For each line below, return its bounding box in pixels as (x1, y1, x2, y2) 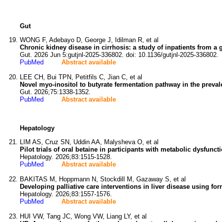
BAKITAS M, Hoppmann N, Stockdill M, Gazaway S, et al (20, 175, 186, 183)
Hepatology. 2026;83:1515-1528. (20, 153, 112, 161)
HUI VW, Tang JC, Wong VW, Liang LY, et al (20, 213, 147, 220)
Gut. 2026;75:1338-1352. (20, 88, 91, 96)
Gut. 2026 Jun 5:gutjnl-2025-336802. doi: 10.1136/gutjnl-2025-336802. (20, 51, 219, 58)
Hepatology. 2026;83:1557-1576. (20, 190, 112, 198)
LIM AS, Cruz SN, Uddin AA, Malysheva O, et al (20, 138, 159, 146)
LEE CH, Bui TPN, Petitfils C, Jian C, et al (20, 73, 142, 81)
